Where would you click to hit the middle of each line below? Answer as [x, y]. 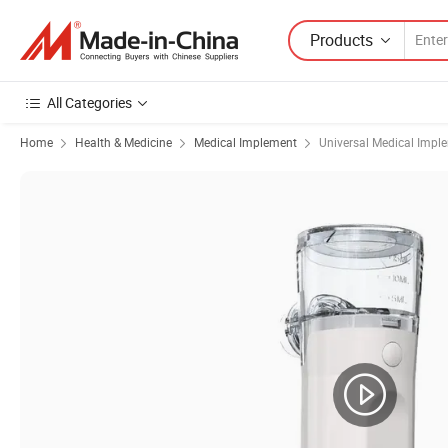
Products [341, 39]
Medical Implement [245, 142]
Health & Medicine [123, 142]
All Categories [89, 102]
